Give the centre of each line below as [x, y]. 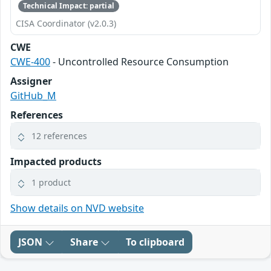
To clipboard [155, 242]
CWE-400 [30, 62]
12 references [59, 136]
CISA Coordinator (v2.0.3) [66, 24]
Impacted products [56, 162]
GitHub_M [33, 96]
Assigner [31, 81]
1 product [51, 183]
